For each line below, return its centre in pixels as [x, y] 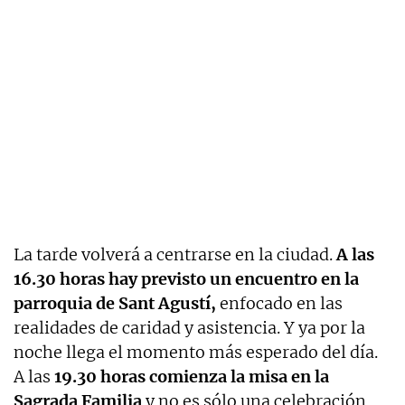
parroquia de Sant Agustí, [115, 303]
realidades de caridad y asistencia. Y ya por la [189, 327]
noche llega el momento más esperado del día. [196, 352]
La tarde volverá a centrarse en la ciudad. [175, 254]
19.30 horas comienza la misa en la [192, 376]
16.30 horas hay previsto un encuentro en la [186, 278]
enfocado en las [279, 303]
